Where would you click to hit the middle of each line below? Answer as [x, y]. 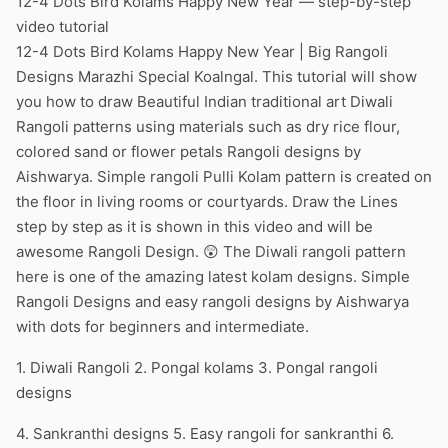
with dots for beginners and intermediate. [162, 326]
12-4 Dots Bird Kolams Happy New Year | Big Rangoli [202, 51]
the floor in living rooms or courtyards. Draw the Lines [207, 201]
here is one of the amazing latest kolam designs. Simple [213, 276]
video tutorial [62, 26]
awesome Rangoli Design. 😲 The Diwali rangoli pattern [211, 251]
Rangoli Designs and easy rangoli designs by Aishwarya [212, 301]
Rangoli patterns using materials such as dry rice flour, [208, 126]
